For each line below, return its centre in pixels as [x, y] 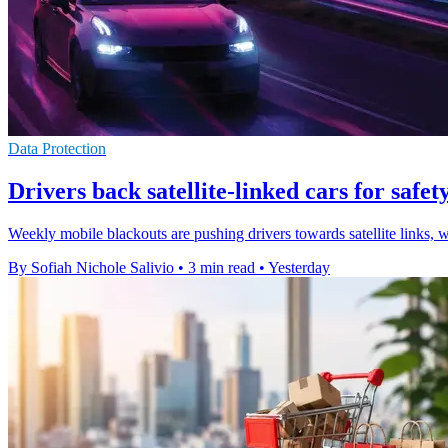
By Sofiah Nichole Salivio [91, 268]
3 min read [221, 268]
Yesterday [299, 268]
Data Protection [57, 149]
